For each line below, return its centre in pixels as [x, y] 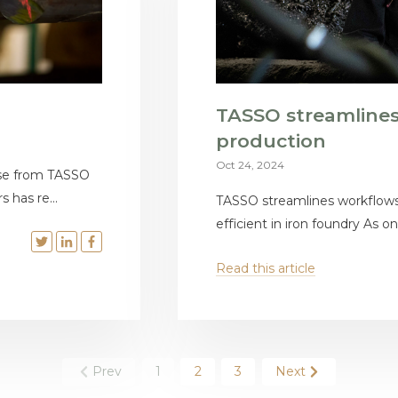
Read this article [266, 268]
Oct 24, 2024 [251, 165]
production [271, 141]
